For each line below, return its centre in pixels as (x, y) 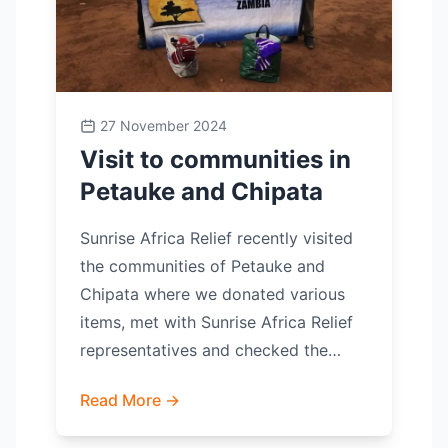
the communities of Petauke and (202, 266)
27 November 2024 (163, 125)
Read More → (130, 400)
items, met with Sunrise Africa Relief (216, 322)
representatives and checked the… (210, 350)
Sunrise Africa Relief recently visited (216, 238)
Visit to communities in (215, 159)
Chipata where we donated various (212, 294)
